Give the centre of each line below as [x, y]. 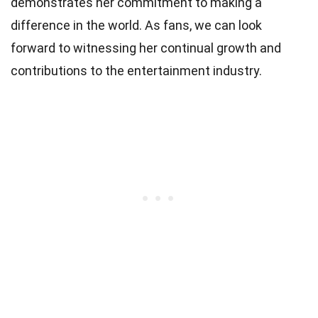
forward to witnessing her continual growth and [146, 48]
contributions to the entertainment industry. [136, 70]
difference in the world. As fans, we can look [136, 25]
